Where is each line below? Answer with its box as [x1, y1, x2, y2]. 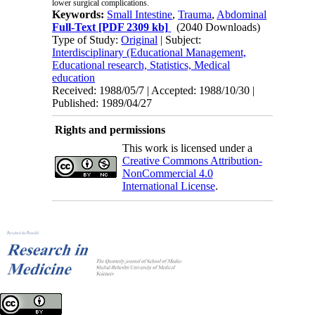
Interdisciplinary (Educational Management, [52, 46, 247, 59]
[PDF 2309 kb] [96, 21, 169, 34]
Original [121, 34, 158, 46]
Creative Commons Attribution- [122, 155, 262, 167]
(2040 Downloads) [176, 21, 261, 34]
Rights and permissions [54, 124, 165, 136]
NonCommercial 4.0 [122, 167, 213, 180]
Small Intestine [107, 8, 173, 21]
